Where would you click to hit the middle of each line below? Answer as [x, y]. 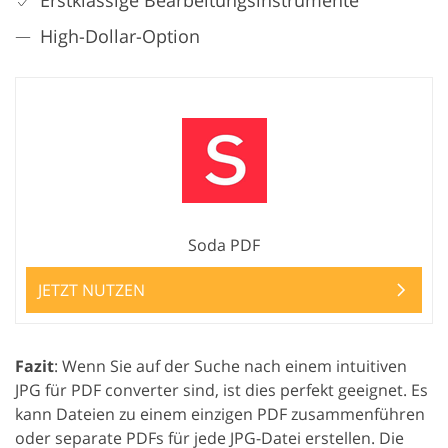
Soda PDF [224, 244]
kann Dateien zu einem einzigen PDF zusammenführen [220, 413]
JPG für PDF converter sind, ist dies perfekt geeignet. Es [221, 389]
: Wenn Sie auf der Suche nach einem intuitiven [230, 365]
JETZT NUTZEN [91, 289]
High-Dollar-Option [120, 35]
